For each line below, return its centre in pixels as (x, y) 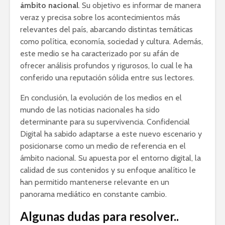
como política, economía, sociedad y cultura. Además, (111, 41)
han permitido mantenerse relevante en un (95, 182)
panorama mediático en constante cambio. (93, 194)
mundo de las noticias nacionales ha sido (90, 110)
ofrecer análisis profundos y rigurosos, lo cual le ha (106, 66)
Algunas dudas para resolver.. (99, 216)
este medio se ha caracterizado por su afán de (100, 53)
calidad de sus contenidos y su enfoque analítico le (108, 170)
